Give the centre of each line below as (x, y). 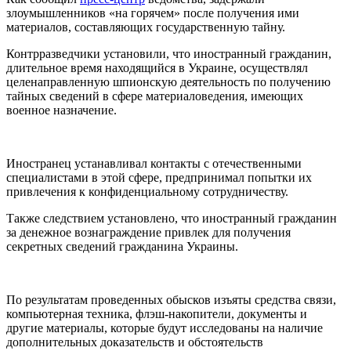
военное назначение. (62, 110)
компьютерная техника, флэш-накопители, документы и (157, 313)
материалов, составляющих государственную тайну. (146, 27)
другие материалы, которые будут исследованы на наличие (165, 327)
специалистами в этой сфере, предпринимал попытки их (159, 177)
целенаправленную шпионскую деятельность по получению (168, 81)
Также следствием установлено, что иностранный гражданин (172, 218)
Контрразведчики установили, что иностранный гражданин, (169, 53)
